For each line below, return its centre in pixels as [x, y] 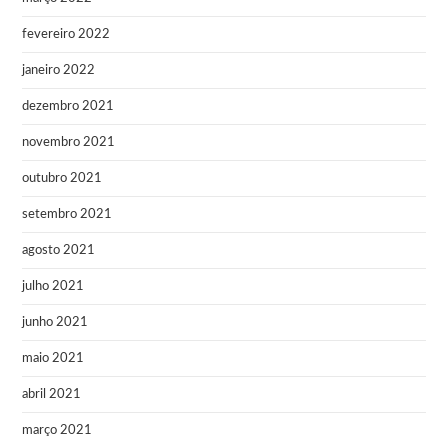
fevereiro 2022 [66, 34]
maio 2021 [53, 358]
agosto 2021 [59, 250]
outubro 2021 [62, 178]
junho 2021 [55, 322]
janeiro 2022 [59, 70]
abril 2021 [52, 394]
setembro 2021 [67, 214]
